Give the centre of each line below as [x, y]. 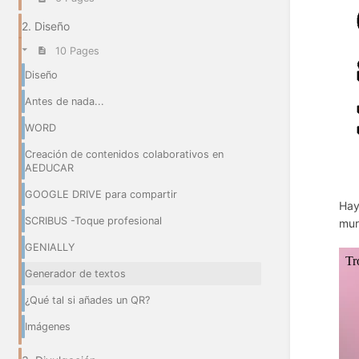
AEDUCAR [49, 167]
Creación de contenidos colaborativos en [124, 154]
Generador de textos [75, 273]
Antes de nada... [65, 101]
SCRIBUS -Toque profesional [93, 220]
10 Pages [77, 51]
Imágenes [48, 326]
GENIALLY [50, 247]
